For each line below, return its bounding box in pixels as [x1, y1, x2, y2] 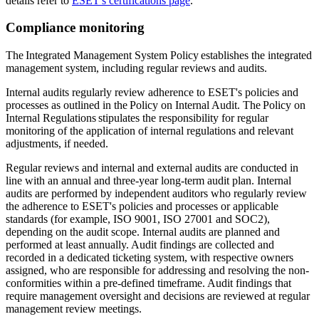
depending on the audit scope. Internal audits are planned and [6, 226, 280, 239]
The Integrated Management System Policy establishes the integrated [6, 49, 312, 62]
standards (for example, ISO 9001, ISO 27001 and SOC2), [6, 213, 270, 226]
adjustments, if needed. [6, 137, 108, 150]
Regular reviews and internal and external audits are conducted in [6, 162, 298, 174]
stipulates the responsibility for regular [96, 112, 268, 125]
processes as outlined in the [6, 99, 130, 112]
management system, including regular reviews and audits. [6, 62, 267, 75]
